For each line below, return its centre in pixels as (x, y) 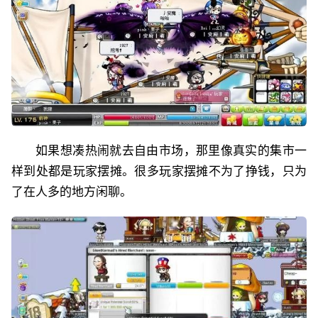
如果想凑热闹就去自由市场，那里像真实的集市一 (171, 151)
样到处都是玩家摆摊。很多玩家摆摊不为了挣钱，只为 (159, 171)
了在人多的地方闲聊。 (72, 192)
